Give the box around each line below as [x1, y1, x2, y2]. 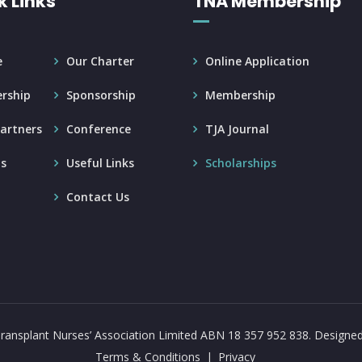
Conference [66, 121, 132, 137]
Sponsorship [66, 87, 137, 103]
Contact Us [66, 189, 130, 204]
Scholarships [205, 155, 276, 170]
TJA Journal [205, 121, 269, 137]
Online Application [205, 53, 309, 69]
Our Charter [66, 53, 135, 69]
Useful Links [66, 155, 135, 170]
